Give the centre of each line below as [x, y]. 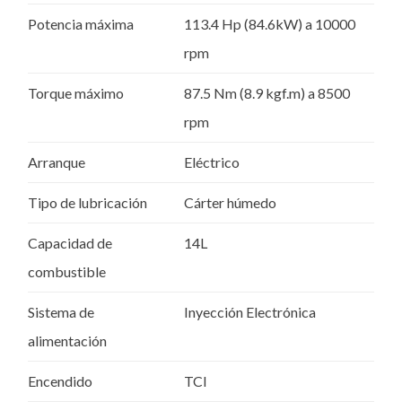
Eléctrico [212, 162]
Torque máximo [76, 93]
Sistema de [61, 312]
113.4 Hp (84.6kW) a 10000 [270, 24]
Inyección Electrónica [250, 312]
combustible [67, 272]
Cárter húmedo [230, 203]
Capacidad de [70, 243]
